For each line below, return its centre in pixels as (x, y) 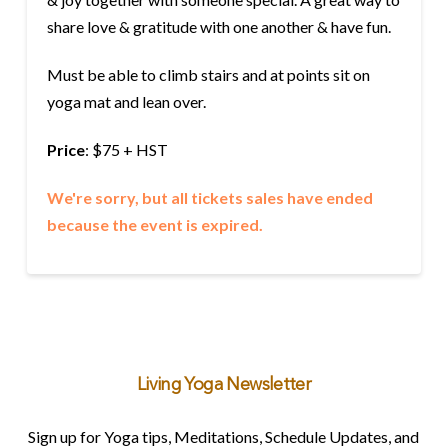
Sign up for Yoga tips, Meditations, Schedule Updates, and (224, 436)
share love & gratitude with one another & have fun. (218, 26)
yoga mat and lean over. (126, 101)
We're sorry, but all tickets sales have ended (209, 197)
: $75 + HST (126, 149)
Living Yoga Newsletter (224, 385)
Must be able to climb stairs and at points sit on (208, 74)
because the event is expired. (154, 224)
